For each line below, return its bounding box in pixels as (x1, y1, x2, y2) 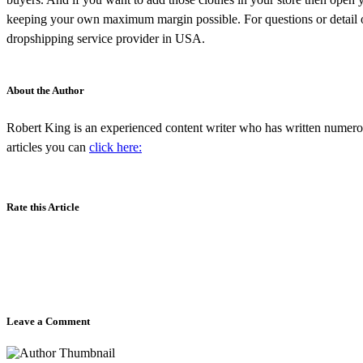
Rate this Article (6, 200, 79, 213)
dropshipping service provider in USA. (6, 31, 205, 45)
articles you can (6, 139, 89, 154)
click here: (89, 139, 142, 154)
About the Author (6, 83, 84, 96)
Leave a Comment (6, 314, 90, 327)
